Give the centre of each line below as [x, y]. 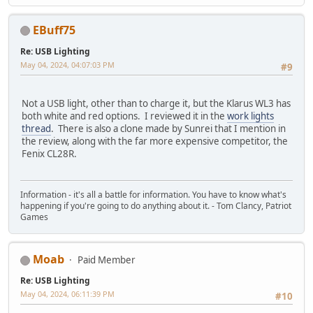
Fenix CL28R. [49, 153]
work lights [250, 116]
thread [36, 128]
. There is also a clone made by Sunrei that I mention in [168, 128]
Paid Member [107, 260]
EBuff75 [54, 30]
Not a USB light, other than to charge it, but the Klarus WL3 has [156, 103]
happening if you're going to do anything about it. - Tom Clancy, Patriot [156, 206]
